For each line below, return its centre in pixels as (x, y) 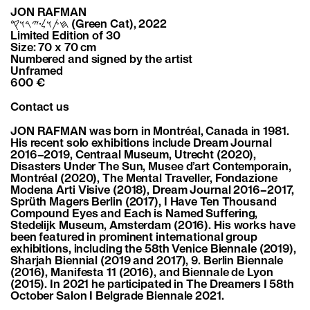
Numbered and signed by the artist (102, 60)
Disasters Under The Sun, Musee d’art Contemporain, (151, 167)
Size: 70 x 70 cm (54, 48)
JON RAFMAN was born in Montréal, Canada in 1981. (150, 131)
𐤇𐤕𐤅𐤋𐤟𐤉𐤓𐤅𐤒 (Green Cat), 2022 (118, 25)
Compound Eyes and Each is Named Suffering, (134, 214)
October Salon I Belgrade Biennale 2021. (117, 296)
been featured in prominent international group (134, 237)
